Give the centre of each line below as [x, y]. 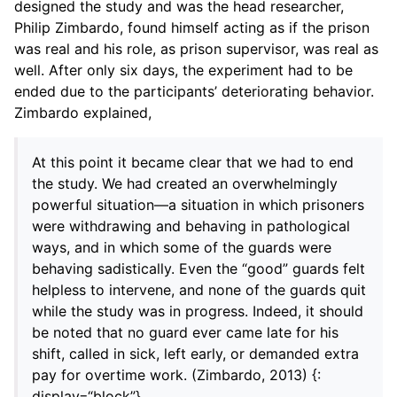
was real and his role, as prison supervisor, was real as [196, 48]
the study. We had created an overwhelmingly [185, 183]
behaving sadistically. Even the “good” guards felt [198, 268]
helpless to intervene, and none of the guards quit [199, 289]
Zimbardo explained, [83, 112]
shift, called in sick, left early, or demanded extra [195, 353]
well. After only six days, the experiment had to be [183, 70]
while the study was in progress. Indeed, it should [198, 311]
